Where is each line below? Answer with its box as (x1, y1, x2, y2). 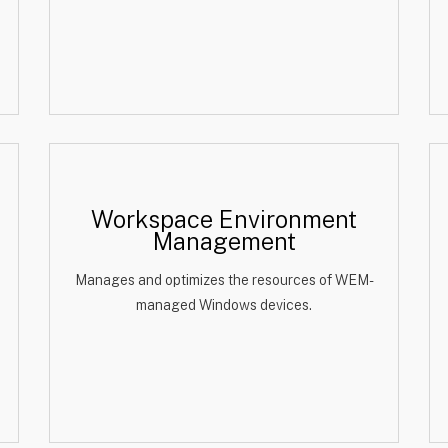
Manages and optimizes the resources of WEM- (74, 272, 374, 288)
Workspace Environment (91, 205, 357, 233)
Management (152, 227, 296, 255)
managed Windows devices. (136, 297, 312, 313)
